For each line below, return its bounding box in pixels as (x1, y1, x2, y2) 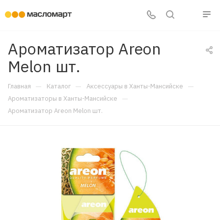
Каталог (47, 82, 71, 90)
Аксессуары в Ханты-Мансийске (86, 82, 183, 90)
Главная (8, 82, 31, 90)
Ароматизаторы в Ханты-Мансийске (8, 94, 117, 103)
